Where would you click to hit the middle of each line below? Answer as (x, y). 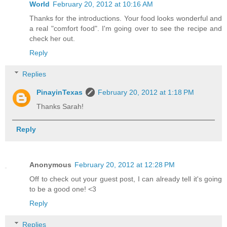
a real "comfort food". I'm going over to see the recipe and (126, 29)
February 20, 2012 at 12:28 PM (125, 164)
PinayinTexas (60, 92)
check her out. (52, 39)
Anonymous (50, 164)
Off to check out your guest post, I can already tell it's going (126, 179)
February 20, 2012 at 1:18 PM (146, 92)
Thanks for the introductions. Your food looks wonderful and (126, 18)
